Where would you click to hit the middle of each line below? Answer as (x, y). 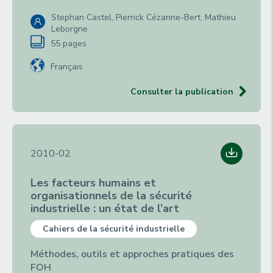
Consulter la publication (182, 92)
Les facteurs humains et (93, 183)
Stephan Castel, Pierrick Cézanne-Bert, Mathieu (144, 17)
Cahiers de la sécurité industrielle (114, 229)
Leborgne (69, 29)
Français (67, 67)
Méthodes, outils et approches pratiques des (132, 254)
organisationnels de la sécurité (111, 196)
